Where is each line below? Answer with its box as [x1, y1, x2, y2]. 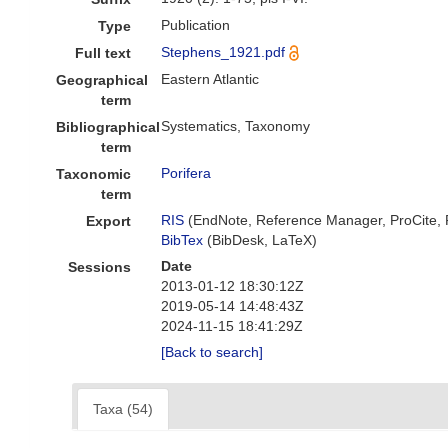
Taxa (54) [93, 401, 153, 417]
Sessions [68, 259, 132, 275]
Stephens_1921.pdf [161, 44, 286, 60]
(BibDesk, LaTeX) [203, 232, 318, 248]
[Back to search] [161, 344, 264, 360]
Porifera [161, 165, 212, 181]
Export [86, 213, 132, 229]
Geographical [56, 72, 148, 88]
